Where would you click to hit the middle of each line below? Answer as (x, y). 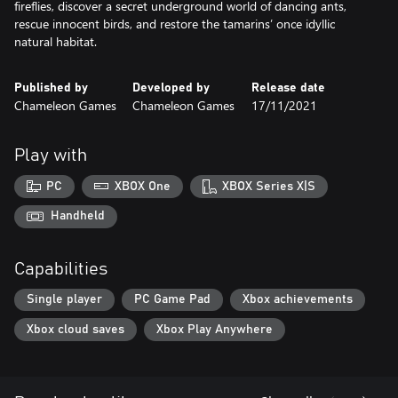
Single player (64, 300)
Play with (51, 155)
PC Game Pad (172, 300)
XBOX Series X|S (269, 186)
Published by (51, 88)
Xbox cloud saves (76, 330)
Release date (288, 88)
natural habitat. (56, 41)
